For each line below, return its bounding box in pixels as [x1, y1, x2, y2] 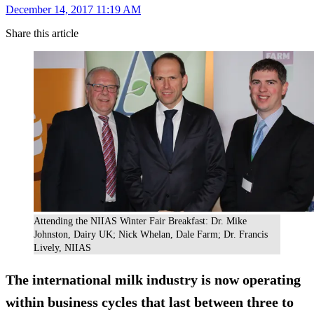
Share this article [6, 27, 78, 39]
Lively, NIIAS [34, 243, 91, 254]
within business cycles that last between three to [6, 294, 294, 310]
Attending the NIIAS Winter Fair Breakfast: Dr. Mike [34, 216, 247, 227]
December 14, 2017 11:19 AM [6, 3, 141, 15]
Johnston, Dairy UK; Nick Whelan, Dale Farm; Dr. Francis [34, 229, 268, 240]
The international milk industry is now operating [6, 272, 301, 288]
